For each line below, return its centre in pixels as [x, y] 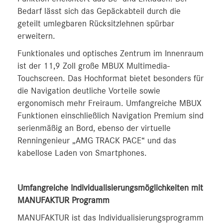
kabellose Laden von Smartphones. [82, 153]
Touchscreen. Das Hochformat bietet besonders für [111, 79]
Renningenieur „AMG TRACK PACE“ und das [97, 141]
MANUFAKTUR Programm [63, 201]
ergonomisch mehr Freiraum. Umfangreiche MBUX [110, 104]
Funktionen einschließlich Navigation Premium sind [111, 116]
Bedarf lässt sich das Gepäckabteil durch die [99, 11]
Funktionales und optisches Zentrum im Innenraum [111, 54]
